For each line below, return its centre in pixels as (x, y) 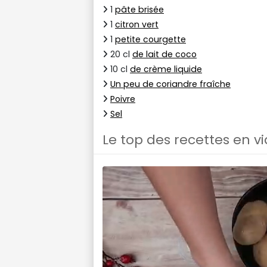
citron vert (137, 24)
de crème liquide (166, 69)
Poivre (123, 99)
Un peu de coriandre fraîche (170, 84)
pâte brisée (139, 9)
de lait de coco (164, 54)
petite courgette (150, 39)
